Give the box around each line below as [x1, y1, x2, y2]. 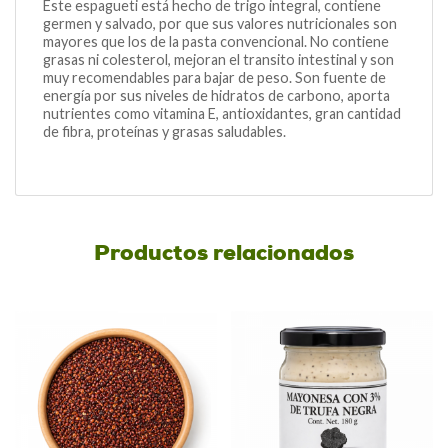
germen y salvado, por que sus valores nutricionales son [43, 14, 397, 32]
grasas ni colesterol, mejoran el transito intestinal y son [43, 50, 394, 68]
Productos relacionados [94, 239, 354, 268]
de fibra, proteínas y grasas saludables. [43, 122, 286, 140]
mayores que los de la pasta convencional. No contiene [43, 32, 389, 50]
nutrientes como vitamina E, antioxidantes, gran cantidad [43, 104, 401, 122]
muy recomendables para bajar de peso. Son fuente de [43, 68, 386, 86]
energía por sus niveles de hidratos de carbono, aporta [43, 86, 390, 104]
